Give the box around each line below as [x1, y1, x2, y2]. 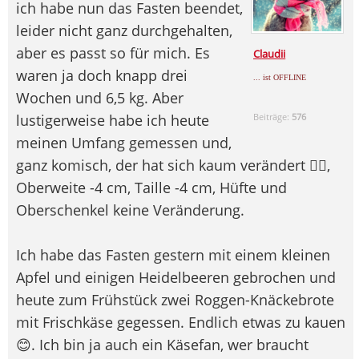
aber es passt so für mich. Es [16, 42, 210, 63]
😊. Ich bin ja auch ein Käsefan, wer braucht [16, 334, 309, 354]
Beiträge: [253, 110, 292, 123]
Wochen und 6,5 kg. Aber [16, 87, 184, 107]
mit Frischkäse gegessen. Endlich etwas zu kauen [16, 312, 345, 332]
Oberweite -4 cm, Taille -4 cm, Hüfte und [16, 177, 287, 197]
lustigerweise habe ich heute [16, 110, 209, 130]
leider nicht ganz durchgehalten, [16, 20, 232, 40]
